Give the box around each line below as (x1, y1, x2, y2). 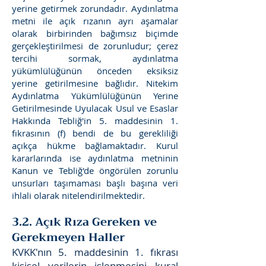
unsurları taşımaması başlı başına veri (12, 177, 178, 189)
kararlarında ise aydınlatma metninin (12, 152, 178, 164)
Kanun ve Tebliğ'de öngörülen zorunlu (12, 164, 178, 176)
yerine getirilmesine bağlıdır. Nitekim (12, 77, 178, 89)
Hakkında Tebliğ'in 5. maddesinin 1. (12, 115, 178, 126)
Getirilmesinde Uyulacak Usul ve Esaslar (12, 102, 178, 114)
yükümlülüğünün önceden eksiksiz (12, 65, 178, 77)
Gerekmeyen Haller (12, 227, 125, 247)
